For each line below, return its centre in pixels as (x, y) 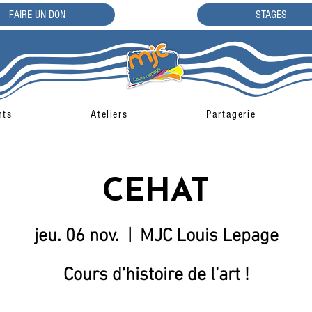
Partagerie (231, 114)
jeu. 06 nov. (76, 237)
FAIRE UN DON (37, 15)
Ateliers (109, 114)
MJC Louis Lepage (209, 237)
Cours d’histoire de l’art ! (156, 276)
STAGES (271, 15)
